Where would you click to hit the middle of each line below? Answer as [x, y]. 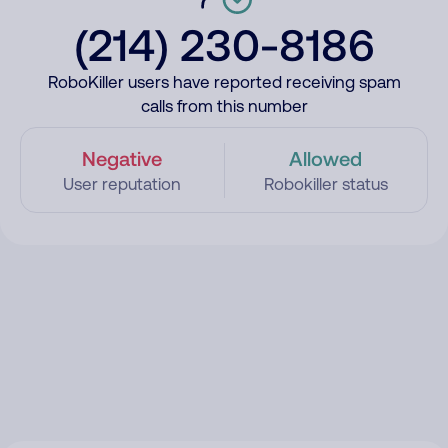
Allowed [326, 158]
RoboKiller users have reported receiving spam [224, 82]
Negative [122, 158]
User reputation [122, 184]
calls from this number [224, 106]
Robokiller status [325, 184]
